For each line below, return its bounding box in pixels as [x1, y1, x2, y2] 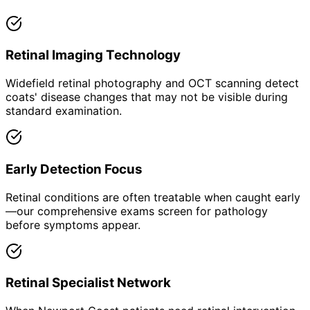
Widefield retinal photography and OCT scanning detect [6, 76, 299, 91]
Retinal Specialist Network [6, 275, 171, 291]
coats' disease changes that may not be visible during [6, 90, 288, 104]
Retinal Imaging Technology [6, 47, 181, 64]
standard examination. [6, 104, 122, 118]
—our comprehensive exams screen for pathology [6, 203, 268, 218]
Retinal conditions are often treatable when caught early [6, 190, 300, 204]
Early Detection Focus [6, 161, 143, 177]
